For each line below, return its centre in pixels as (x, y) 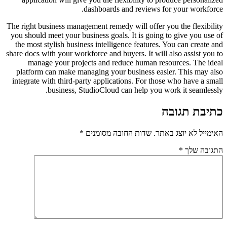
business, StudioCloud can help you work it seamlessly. (135, 90)
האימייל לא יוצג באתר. (188, 133)
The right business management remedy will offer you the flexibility (115, 26)
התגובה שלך (203, 150)
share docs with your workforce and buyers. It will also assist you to (115, 53)
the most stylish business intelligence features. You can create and (119, 44)
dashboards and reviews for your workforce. (153, 9)
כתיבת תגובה (192, 111)
